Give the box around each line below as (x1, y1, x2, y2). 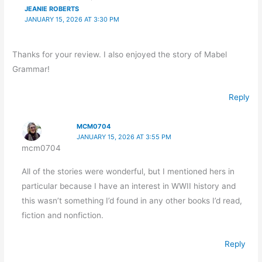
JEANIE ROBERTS (24, 5, 79, 13)
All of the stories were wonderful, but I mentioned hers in (21, 167, 235, 177)
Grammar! (12, 64, 50, 74)
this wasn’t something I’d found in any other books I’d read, (21, 196, 242, 206)
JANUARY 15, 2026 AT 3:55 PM (77, 132, 172, 141)
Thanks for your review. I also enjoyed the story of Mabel (12, 49, 227, 59)
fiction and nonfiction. (21, 211, 104, 220)
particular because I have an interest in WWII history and (21, 181, 236, 191)
